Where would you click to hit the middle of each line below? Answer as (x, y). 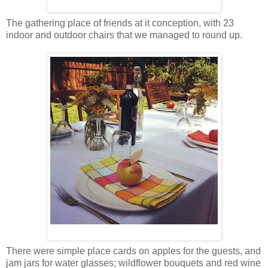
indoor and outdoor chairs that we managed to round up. (124, 35)
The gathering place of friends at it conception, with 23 (120, 23)
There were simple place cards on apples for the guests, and (133, 251)
